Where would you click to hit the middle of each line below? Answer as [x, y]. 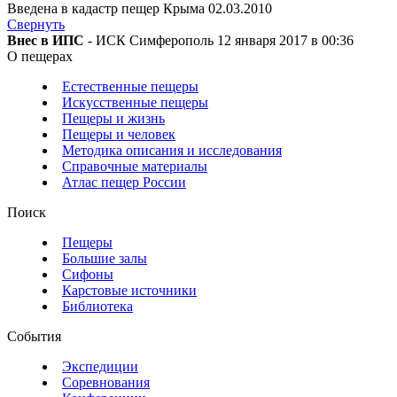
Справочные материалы [135, 167]
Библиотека [97, 307]
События [34, 337]
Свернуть [36, 25]
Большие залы [105, 259]
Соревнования [106, 383]
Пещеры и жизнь [113, 119]
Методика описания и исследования [172, 151]
